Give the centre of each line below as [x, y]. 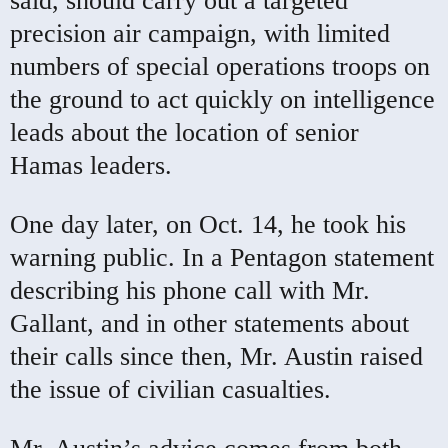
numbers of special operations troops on [220, 66]
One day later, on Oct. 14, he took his [208, 224]
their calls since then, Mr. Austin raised [216, 356]
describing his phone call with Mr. [190, 290]
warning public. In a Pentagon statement [222, 257]
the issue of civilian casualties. [170, 389]
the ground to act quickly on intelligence [222, 99]
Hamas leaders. [91, 165]
